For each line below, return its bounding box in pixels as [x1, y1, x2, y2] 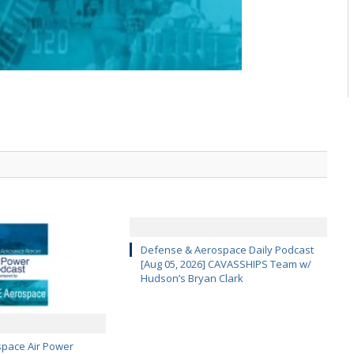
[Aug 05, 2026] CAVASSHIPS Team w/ [140, 256, 311, 271]
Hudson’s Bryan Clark [140, 270, 243, 285]
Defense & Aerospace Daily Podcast [140, 242, 314, 257]
